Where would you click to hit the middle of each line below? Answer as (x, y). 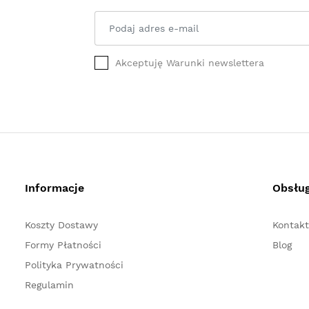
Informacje (55, 188)
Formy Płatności (63, 245)
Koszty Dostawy (62, 225)
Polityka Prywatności (74, 265)
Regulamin (50, 285)
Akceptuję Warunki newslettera (189, 63)
